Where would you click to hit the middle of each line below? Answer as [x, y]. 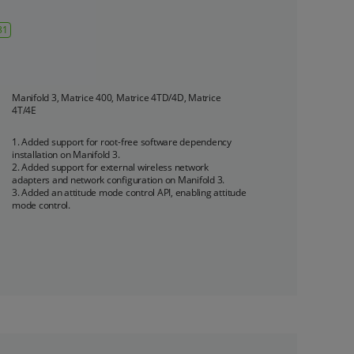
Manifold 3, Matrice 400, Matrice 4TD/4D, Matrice [117, 98]
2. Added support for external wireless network [110, 167]
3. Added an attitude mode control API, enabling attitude [129, 192]
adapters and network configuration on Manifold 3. [119, 180]
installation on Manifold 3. [66, 154]
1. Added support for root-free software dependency [122, 142]
